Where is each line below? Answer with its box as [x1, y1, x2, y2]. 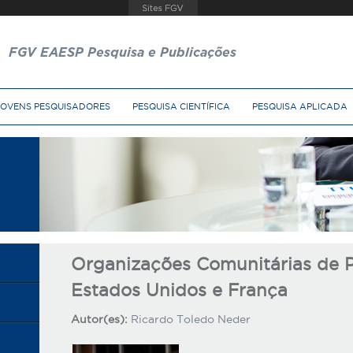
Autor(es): [70, 313, 131, 325]
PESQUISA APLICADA [252, 102, 347, 111]
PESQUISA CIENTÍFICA [132, 102, 230, 111]
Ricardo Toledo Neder [130, 313, 251, 325]
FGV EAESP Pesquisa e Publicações [9, 46, 236, 59]
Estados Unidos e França [70, 281, 288, 299]
